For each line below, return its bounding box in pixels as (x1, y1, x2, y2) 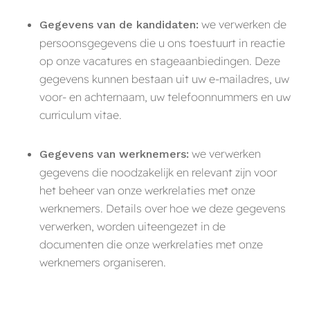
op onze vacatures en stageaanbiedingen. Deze (39, 53, 280, 68)
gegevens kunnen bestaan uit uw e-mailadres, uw (39, 71, 289, 86)
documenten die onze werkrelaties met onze (39, 237, 263, 251)
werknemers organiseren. (39, 255, 166, 269)
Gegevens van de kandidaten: (39, 17, 199, 31)
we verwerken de (198, 17, 286, 31)
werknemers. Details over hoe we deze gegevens (39, 201, 286, 215)
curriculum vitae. (39, 107, 122, 122)
